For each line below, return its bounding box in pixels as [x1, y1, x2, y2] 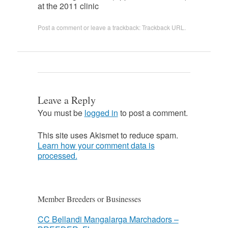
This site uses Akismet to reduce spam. [37, 129, 178, 141]
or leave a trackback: [81, 23, 142, 32]
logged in [84, 107, 118, 119]
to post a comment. [118, 107, 188, 119]
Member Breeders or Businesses [37, 193, 141, 205]
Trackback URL [141, 23, 184, 32]
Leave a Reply [37, 93, 96, 107]
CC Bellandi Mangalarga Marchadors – [37, 213, 179, 225]
